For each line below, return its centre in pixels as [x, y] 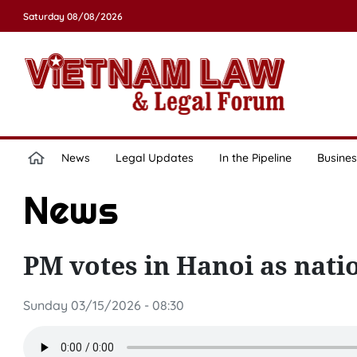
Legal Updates [154, 158]
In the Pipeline [255, 158]
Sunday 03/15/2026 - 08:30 [103, 305]
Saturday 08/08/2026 [73, 16]
